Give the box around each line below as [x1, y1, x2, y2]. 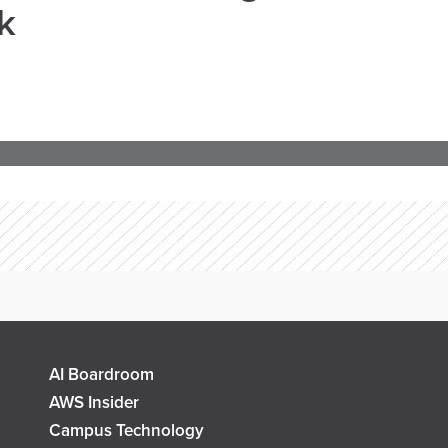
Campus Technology [49, 420, 204, 441]
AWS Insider [49, 392, 139, 413]
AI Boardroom [49, 364, 154, 385]
